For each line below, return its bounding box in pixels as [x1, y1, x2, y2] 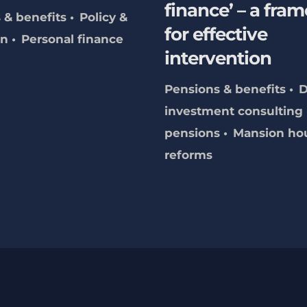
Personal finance [21, 32, 123, 47]
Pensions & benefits [164, 82, 286, 97]
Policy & [79, 10, 127, 25]
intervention [164, 47, 271, 70]
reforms [164, 148, 212, 162]
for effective [164, 23, 267, 46]
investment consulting [164, 104, 303, 119]
